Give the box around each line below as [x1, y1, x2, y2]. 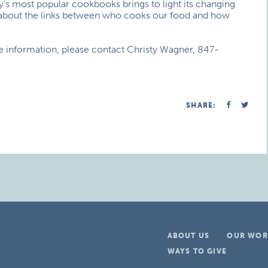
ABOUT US [167, 232, 210, 240]
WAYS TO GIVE [167, 247, 227, 255]
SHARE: [186, 101, 217, 109]
